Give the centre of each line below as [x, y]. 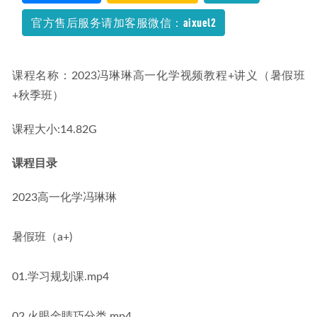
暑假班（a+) [42, 237]
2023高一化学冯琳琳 [64, 197]
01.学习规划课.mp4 [60, 277]
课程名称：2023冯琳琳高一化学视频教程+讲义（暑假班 [158, 76]
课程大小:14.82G [54, 129]
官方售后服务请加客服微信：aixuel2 [123, 22]
